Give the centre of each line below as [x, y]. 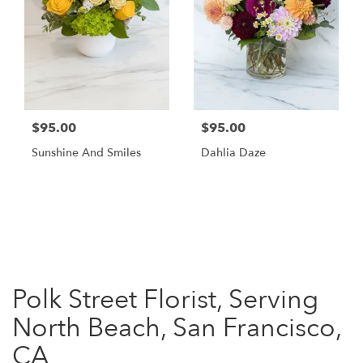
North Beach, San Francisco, [177, 328]
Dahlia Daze [233, 152]
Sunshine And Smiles [86, 152]
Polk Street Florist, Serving [165, 299]
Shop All [46, 219]
